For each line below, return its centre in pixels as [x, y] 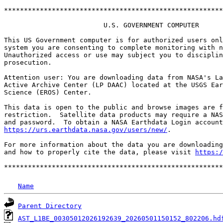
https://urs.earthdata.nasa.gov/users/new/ [86, 130]
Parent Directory [50, 206]
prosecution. [28, 62]
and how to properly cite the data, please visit [100, 152]
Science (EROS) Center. [48, 92]
